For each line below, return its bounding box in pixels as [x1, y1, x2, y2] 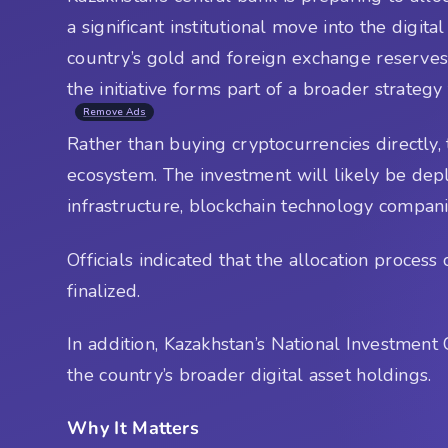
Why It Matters [67, 416, 199, 441]
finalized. [67, 278, 141, 303]
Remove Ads [83, 105, 147, 120]
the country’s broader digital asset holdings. [67, 362, 432, 387]
